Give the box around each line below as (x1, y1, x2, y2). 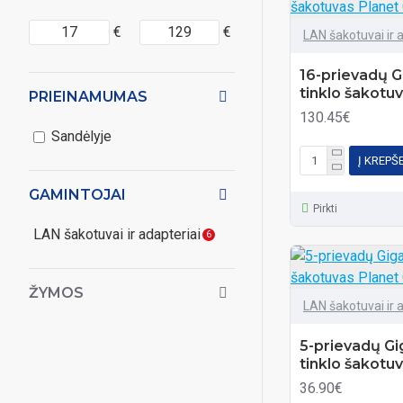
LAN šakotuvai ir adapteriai (33, 226, 201, 243)
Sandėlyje (51, 128, 112, 145)
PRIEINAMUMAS (29, 88, 148, 105)
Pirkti (312, 202, 337, 215)
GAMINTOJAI (29, 186, 126, 203)
